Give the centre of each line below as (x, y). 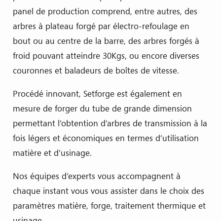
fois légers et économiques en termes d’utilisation (106, 138)
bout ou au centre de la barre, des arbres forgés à (106, 40)
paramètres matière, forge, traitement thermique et (109, 205)
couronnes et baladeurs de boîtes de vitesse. (96, 70)
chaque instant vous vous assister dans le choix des (108, 190)
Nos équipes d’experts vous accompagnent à (96, 176)
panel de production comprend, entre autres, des (105, 11)
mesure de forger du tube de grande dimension (102, 108)
